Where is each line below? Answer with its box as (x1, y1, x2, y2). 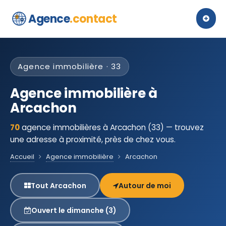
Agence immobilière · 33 (18, 61, 122, 72)
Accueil (10, 152, 34, 161)
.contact (70, 11, 117, 27)
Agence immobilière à (10, 84, 157, 102)
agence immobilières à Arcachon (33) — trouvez (20, 122, 204, 133)
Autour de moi (119, 180, 171, 191)
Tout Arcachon (30, 180, 86, 191)
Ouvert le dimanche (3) (31, 205, 117, 215)
